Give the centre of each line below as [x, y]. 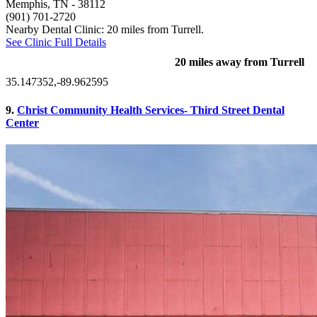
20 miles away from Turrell [240, 62]
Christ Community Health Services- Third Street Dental [151, 110]
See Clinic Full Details [56, 42]
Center [22, 122]
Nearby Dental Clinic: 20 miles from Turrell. [105, 30]
